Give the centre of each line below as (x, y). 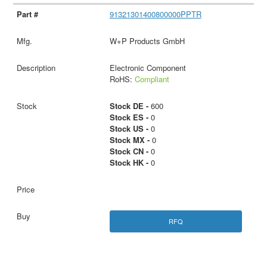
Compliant (152, 79)
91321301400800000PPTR (155, 14)
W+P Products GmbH (147, 41)
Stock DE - (129, 106)
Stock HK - (129, 163)
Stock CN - (129, 151)
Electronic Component (148, 68)
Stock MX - (129, 140)
